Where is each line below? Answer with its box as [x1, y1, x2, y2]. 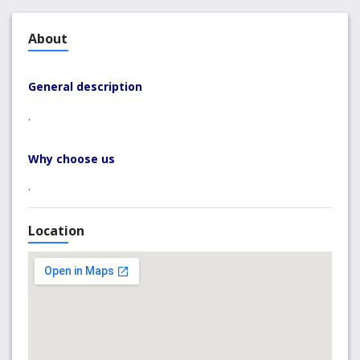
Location [28, 222, 84, 239]
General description [28, 79, 142, 94]
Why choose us [28, 151, 115, 166]
